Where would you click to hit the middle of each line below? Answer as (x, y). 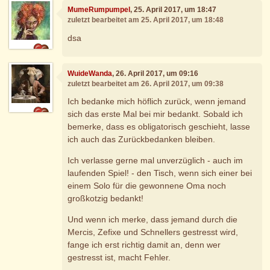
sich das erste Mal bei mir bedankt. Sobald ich (155, 114)
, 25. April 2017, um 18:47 (174, 10)
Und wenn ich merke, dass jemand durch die (153, 220)
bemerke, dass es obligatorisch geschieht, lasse (159, 127)
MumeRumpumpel (99, 10)
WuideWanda (90, 73)
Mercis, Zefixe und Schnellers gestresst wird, (153, 232)
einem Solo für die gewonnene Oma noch (147, 186)
